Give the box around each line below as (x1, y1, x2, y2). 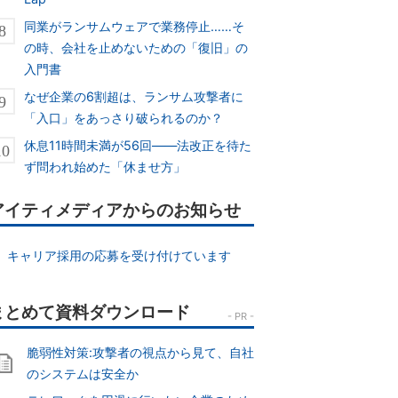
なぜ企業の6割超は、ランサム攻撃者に (24, 88, 244, 104)
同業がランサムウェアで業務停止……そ (24, 18, 245, 34)
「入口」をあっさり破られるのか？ (24, 109, 224, 125)
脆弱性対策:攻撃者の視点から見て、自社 (27, 345, 254, 361)
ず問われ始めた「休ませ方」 (24, 159, 187, 175)
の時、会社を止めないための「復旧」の (24, 39, 249, 55)
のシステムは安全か (27, 366, 139, 382)
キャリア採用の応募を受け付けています (6, 248, 231, 264)
